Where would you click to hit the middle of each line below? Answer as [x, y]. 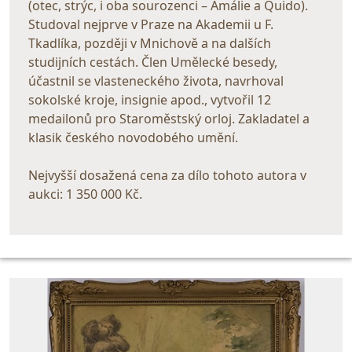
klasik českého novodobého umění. [133, 137]
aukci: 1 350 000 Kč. [85, 194]
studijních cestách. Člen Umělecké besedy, [153, 62]
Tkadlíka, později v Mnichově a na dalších [150, 43]
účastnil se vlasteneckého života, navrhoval [156, 81]
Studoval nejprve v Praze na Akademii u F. [151, 24]
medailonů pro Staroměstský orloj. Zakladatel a [169, 119]
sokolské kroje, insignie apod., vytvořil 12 [150, 100]
